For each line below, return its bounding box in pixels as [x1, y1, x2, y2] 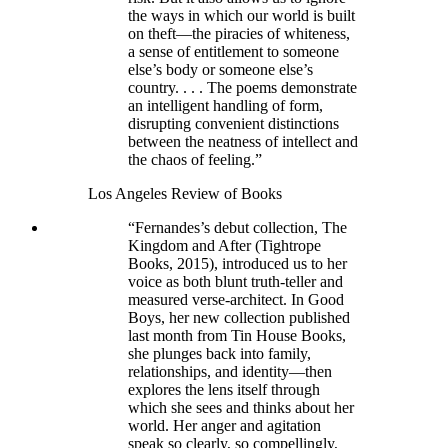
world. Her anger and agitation [128, 416, 321, 434]
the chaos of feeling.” [128, 150, 262, 168]
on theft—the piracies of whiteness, [128, 24, 350, 42]
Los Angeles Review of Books [88, 184, 282, 202]
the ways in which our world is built [128, 6, 355, 24]
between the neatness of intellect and [128, 132, 358, 150]
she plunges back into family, [128, 344, 311, 362]
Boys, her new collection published [128, 308, 350, 326]
